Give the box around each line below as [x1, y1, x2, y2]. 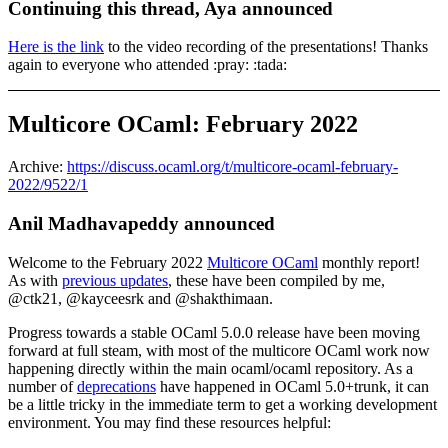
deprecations [77, 377, 156, 395]
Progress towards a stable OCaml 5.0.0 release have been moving [8, 323, 420, 341]
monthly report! [318, 253, 420, 271]
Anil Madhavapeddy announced [8, 212, 275, 234]
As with [8, 271, 62, 289]
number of [8, 377, 77, 395]
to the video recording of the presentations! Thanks [104, 38, 428, 56]
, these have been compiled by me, [168, 271, 385, 289]
